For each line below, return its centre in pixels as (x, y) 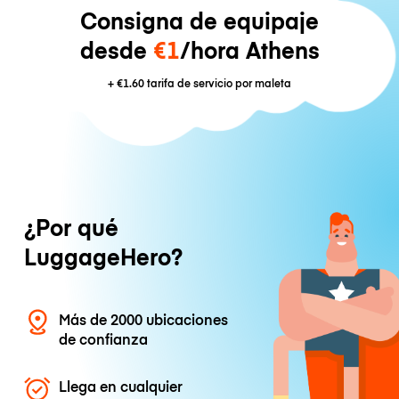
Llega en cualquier (121, 386)
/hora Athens (249, 49)
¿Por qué (71, 227)
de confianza (104, 338)
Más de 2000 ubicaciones (144, 318)
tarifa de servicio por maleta (218, 82)
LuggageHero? (103, 256)
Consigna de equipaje (199, 20)
